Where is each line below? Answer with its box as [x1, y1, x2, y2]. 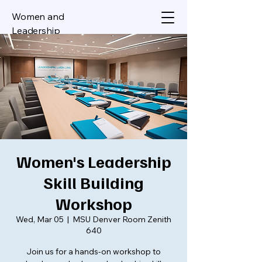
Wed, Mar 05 [16, 214, 64, 225]
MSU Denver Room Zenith [73, 214, 171, 225]
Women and [12, 11, 64, 22]
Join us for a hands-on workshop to [26, 246, 161, 257]
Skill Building [43, 172, 144, 192]
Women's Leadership [16, 151, 171, 171]
